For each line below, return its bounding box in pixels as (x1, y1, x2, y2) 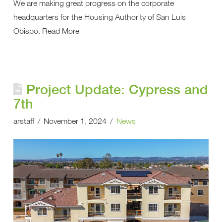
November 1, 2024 (44, 115, 107, 126)
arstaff (13, 115, 34, 126)
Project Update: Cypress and (26, 81, 209, 97)
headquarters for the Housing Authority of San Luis (13, 11, 186, 22)
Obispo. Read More (13, 25, 79, 36)
